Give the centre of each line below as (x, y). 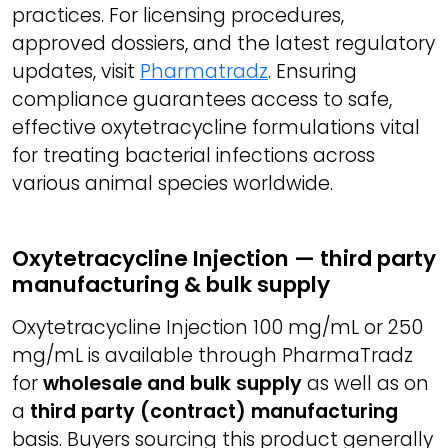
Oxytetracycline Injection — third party (224, 259)
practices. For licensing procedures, (178, 16)
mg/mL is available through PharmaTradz (212, 356)
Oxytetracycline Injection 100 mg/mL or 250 (217, 328)
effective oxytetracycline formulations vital (216, 128)
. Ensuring (312, 72)
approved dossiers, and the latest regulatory (223, 44)
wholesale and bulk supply (172, 384)
